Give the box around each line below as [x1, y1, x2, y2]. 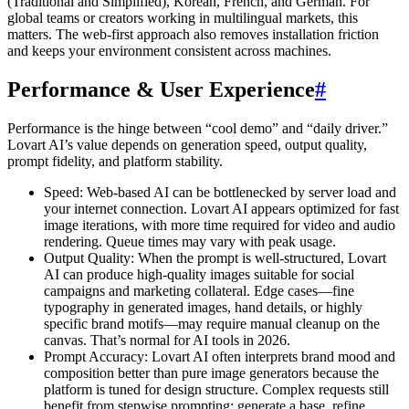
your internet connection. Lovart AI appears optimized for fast [44, 200, 399, 216]
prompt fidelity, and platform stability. [7, 152, 223, 169]
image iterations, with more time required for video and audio [44, 216, 395, 233]
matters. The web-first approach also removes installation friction [7, 26, 379, 42]
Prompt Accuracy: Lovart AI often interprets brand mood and [44, 348, 395, 364]
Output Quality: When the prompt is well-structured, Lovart [44, 249, 386, 266]
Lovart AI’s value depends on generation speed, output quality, [7, 136, 367, 152]
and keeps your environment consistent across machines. [7, 42, 331, 58]
